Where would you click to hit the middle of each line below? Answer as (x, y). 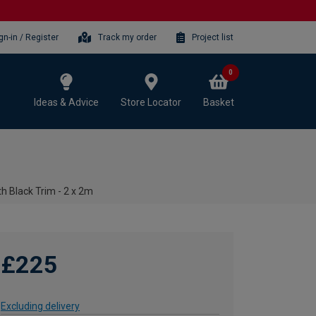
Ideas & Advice (66, 102)
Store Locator (151, 102)
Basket (219, 102)
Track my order (128, 37)
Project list (213, 37)
